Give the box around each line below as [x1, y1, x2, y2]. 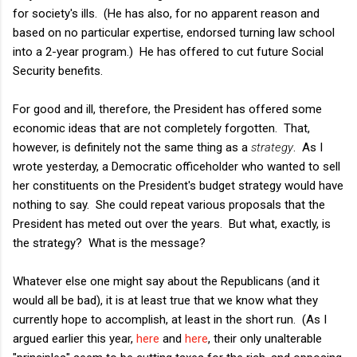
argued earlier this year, [13, 331, 136, 346]
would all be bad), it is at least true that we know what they [13, 292, 318, 308]
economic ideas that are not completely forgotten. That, [13, 120, 310, 135]
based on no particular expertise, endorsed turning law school [13, 25, 335, 40]
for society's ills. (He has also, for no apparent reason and [13, 6, 320, 21]
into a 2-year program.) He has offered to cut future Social [13, 44, 324, 59]
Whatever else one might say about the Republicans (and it [13, 273, 320, 288]
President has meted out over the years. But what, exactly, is [13, 216, 331, 231]
